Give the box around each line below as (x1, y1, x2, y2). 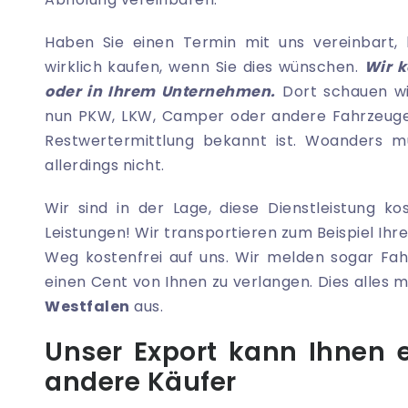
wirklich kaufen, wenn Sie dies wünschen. (45, 56, 364, 78)
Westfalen (45, 296, 130, 318)
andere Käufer (45, 364, 237, 401)
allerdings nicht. (45, 155, 168, 177)
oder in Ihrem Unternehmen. (45, 81, 276, 103)
